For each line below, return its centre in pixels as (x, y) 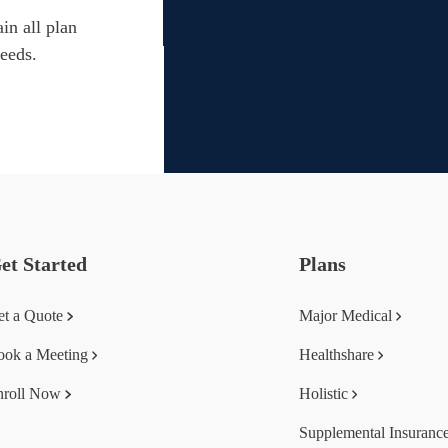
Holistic (323, 393)
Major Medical (345, 315)
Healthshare (336, 354)
